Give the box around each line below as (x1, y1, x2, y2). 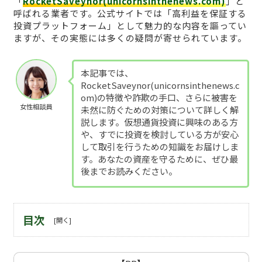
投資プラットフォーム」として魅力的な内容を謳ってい (13, 19, 247, 32)
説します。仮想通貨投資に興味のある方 (80, 115, 238, 128)
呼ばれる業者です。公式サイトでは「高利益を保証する (13, 7, 247, 20)
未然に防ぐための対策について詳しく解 (80, 103, 239, 116)
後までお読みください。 (80, 164, 177, 177)
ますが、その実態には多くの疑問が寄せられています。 (13, 32, 247, 44)
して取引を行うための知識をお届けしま (80, 140, 239, 153)
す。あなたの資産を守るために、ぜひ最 (80, 152, 238, 165)
